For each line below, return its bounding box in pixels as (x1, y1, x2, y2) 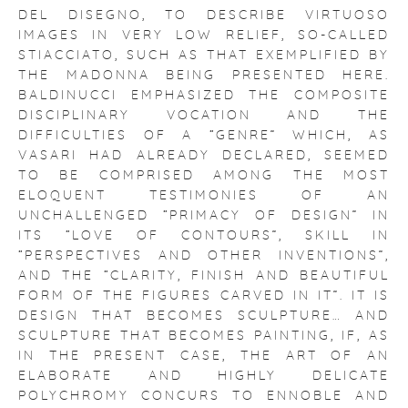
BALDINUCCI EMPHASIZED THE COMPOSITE (18, 89, 390, 102)
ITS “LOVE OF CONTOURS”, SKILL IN (18, 229, 390, 242)
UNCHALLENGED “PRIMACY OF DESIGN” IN (18, 209, 390, 222)
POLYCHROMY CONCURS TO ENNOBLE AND (18, 390, 390, 403)
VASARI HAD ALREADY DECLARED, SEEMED (18, 149, 390, 162)
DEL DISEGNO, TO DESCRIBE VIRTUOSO (18, 9, 390, 22)
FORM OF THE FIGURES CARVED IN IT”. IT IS (18, 290, 390, 302)
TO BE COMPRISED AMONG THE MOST (18, 169, 390, 182)
